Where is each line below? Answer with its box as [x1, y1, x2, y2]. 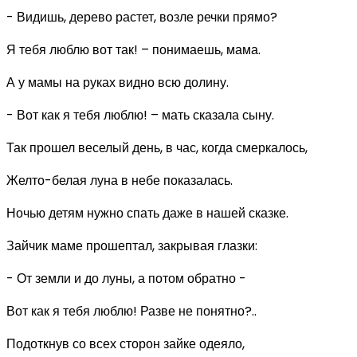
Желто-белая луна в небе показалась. [6, 171, 233, 190]
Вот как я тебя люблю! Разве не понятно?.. [6, 301, 257, 320]
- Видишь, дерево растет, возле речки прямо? [6, 7, 277, 26]
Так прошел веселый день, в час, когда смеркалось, [6, 138, 308, 157]
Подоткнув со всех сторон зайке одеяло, [6, 334, 245, 353]
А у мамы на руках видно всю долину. [6, 73, 229, 92]
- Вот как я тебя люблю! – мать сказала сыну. [6, 105, 274, 124]
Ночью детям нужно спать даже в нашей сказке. [6, 203, 288, 222]
